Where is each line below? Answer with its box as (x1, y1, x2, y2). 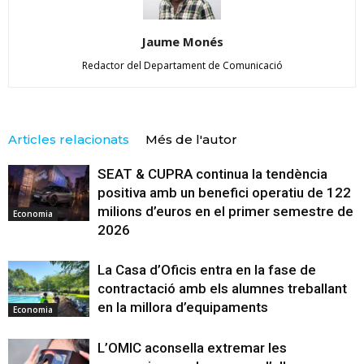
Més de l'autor (145, 132, 237, 148)
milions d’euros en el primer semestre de (97, 203, 353, 220)
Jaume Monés (141, 33, 223, 50)
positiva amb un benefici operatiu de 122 (97, 184, 351, 201)
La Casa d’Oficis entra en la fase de (97, 262, 316, 279)
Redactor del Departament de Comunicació (81, 58, 283, 73)
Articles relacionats (8, 132, 129, 148)
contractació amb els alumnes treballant (97, 280, 347, 297)
